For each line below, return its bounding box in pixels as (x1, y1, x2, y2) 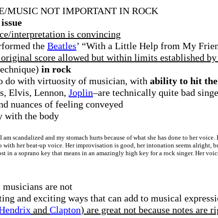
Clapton (50, 204, 81, 215)
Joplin (69, 87, 93, 98)
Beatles (47, 40, 76, 51)
